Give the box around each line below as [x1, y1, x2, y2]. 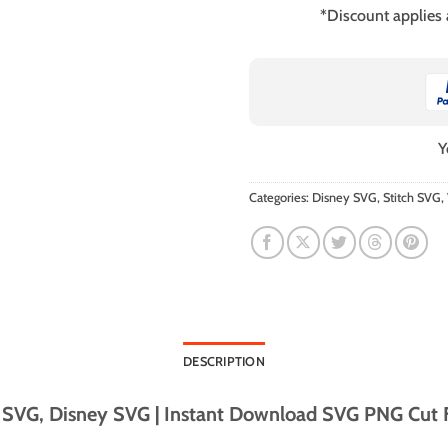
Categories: [249, 189, 312, 205]
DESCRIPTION [183, 353, 265, 369]
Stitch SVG [383, 189, 441, 205]
